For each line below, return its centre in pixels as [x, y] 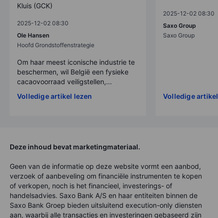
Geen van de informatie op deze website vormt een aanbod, [105, 166]
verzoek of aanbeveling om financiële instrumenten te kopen [106, 176]
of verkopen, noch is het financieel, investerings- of [91, 186]
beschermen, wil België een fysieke [73, 72]
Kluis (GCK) [35, 6]
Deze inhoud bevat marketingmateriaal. [75, 147]
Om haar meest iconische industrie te [76, 62]
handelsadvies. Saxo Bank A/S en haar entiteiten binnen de [104, 196]
